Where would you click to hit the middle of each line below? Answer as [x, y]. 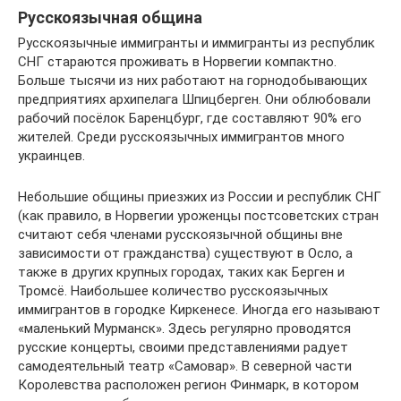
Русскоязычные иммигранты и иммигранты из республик [196, 43]
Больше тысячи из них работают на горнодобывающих [192, 81]
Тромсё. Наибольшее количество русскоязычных [173, 291]
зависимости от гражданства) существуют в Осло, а [185, 253]
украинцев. [51, 156]
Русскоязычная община [110, 17]
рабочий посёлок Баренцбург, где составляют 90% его [190, 118]
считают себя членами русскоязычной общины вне [180, 235]
